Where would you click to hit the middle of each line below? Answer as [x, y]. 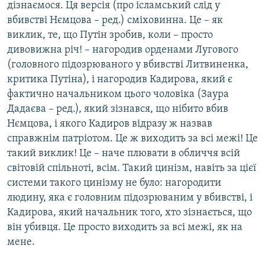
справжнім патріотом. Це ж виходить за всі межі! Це [132, 139]
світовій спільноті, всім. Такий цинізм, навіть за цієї [132, 169]
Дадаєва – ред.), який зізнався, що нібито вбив [118, 109]
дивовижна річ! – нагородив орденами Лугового [123, 50]
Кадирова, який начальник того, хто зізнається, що [130, 213]
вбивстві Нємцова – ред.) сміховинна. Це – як [115, 21]
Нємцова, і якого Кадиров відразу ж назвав [110, 124]
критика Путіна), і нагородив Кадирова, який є [120, 80]
